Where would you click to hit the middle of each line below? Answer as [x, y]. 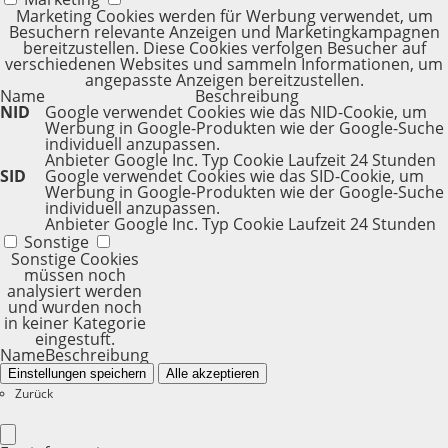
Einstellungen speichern [77, 373]
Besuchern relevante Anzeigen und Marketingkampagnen [224, 32]
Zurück [34, 393]
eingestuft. [74, 339]
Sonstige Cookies [74, 259]
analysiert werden [74, 291]
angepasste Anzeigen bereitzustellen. [224, 80]
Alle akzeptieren [212, 373]
